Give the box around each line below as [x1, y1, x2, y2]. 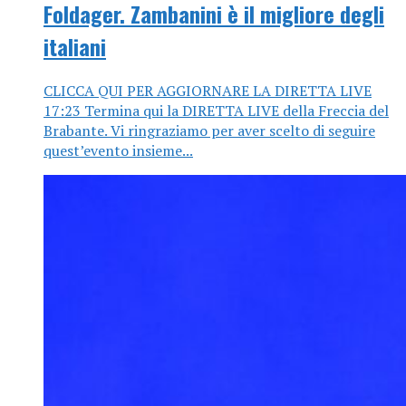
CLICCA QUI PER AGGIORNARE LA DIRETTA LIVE [43, 81, 372, 101]
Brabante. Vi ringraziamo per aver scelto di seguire [43, 121, 375, 141]
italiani [43, 30, 106, 63]
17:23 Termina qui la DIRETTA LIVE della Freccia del [43, 101, 389, 121]
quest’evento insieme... [43, 140, 193, 161]
